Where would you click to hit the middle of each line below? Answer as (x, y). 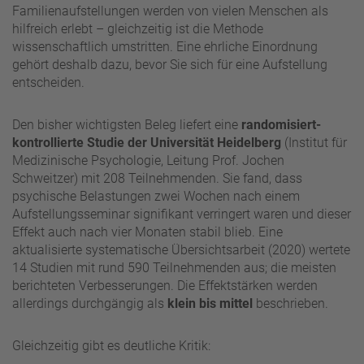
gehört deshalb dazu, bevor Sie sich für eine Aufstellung (170, 64)
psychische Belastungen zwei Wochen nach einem (156, 196)
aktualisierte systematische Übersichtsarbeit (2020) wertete (181, 249)
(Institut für (314, 142)
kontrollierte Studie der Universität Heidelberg (147, 142)
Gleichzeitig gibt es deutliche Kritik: (111, 345)
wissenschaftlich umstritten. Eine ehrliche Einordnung (165, 46)
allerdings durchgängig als (90, 303)
